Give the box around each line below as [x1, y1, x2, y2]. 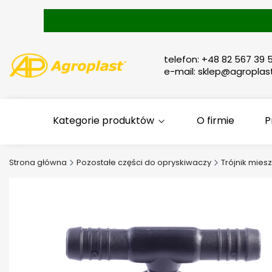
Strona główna [9, 157, 67, 168]
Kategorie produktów [53, 114, 155, 127]
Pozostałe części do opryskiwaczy [76, 157, 211, 168]
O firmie [197, 114, 235, 127]
